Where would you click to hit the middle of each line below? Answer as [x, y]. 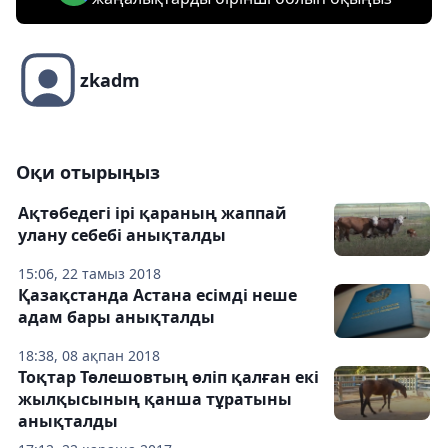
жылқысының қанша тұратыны [155, 399]
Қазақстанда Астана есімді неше [157, 295]
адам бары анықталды [116, 317]
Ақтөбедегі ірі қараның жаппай [152, 213]
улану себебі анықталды [122, 235]
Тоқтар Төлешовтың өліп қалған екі [168, 377]
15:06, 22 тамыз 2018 [89, 273]
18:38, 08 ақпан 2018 [89, 355]
